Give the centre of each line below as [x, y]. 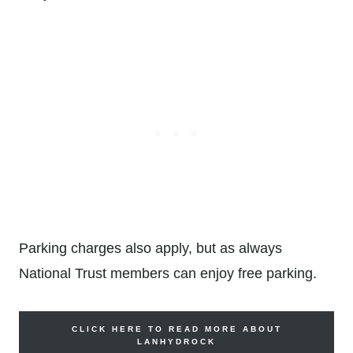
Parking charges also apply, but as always [150, 249]
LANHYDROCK [176, 342]
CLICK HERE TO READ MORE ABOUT [176, 329]
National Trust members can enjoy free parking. [168, 274]
